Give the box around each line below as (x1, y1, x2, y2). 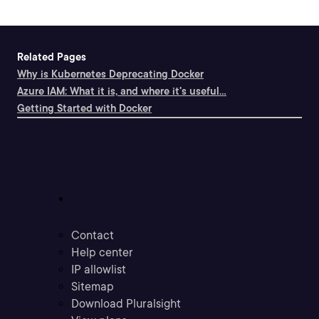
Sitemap (71, 280, 114, 294)
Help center (71, 246, 133, 260)
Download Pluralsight (71, 297, 181, 311)
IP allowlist (71, 263, 126, 277)
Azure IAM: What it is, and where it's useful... (17, 85, 226, 98)
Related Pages (17, 51, 86, 63)
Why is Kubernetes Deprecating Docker (17, 68, 204, 80)
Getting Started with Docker (17, 103, 152, 115)
